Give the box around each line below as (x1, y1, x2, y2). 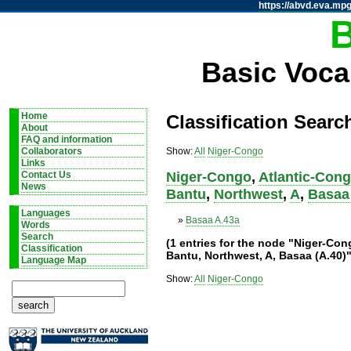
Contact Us (20, 169, 71, 180)
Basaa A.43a (186, 215, 241, 226)
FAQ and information (20, 134, 112, 145)
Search (20, 231, 53, 242)
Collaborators (20, 146, 82, 157)
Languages (20, 208, 71, 219)
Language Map (20, 255, 86, 266)
